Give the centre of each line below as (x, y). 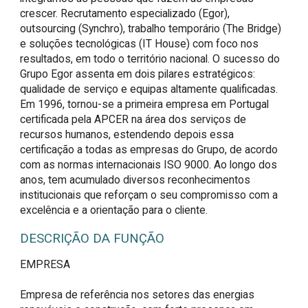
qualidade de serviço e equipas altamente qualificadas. (149, 89)
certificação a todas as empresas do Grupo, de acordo (149, 149)
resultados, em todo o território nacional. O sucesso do (150, 58)
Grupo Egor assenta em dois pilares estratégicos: (138, 74)
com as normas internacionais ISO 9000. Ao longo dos (149, 164)
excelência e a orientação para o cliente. (114, 210)
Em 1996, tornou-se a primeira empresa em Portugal (145, 104)
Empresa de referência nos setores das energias (137, 295)
